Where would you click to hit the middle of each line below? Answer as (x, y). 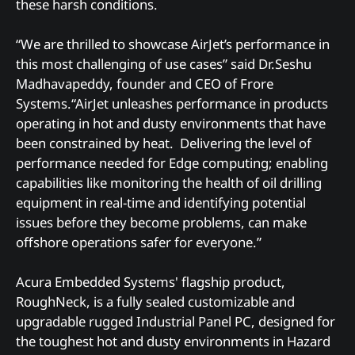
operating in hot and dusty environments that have (171, 123)
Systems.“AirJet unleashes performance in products (172, 103)
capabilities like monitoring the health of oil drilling (169, 182)
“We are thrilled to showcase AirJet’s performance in (173, 44)
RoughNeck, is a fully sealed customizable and (155, 302)
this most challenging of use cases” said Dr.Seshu (164, 63)
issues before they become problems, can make (161, 222)
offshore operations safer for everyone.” (139, 242)
